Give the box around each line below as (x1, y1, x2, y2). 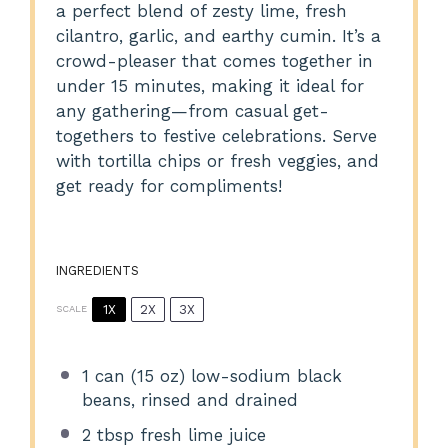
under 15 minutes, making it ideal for (56, 76, 365, 97)
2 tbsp (81, 424, 134, 445)
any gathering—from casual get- (56, 101, 330, 122)
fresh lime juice (133, 424, 266, 445)
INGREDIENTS (56, 262, 140, 278)
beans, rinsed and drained (81, 390, 298, 411)
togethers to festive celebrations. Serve (56, 126, 378, 147)
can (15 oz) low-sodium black (88, 366, 342, 387)
